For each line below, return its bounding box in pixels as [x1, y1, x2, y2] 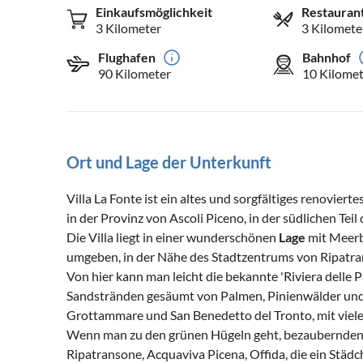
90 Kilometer [98, 66, 171, 82]
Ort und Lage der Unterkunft [66, 152, 271, 173]
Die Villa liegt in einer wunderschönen [66, 229, 279, 246]
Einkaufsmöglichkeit [96, 4, 212, 20]
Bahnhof [301, 49, 351, 66]
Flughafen [98, 49, 156, 66]
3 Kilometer [96, 20, 161, 36]
